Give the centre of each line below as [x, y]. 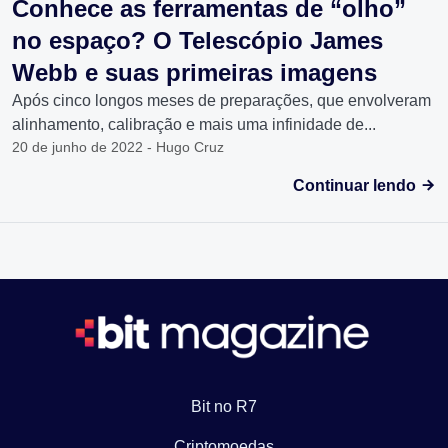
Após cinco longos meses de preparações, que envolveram [221, 101]
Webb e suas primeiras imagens [194, 73]
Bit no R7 [224, 407]
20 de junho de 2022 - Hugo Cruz [118, 147]
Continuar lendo [356, 186]
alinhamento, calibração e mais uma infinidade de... [194, 125]
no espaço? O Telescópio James [197, 41]
